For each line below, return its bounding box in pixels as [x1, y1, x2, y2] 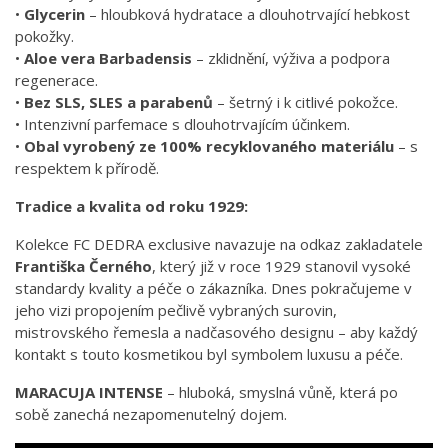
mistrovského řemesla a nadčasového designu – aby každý [15, 322, 418, 343]
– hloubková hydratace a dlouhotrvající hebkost [85, 4, 410, 25]
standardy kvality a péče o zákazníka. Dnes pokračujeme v [15, 278, 412, 299]
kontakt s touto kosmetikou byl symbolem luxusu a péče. [15, 344, 403, 365]
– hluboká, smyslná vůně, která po [163, 382, 398, 403]
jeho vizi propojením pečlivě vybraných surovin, [15, 300, 337, 321]
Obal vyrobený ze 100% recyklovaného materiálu [24, 136, 394, 157]
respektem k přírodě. [15, 158, 159, 179]
